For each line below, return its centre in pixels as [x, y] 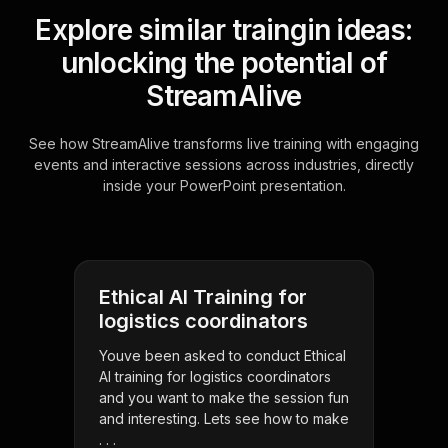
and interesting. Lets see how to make [224, 419]
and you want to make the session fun [224, 398]
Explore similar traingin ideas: [224, 30]
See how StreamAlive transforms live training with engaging [224, 144]
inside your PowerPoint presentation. [224, 186]
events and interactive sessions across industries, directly [224, 165]
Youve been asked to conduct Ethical [222, 356]
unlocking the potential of [224, 63]
